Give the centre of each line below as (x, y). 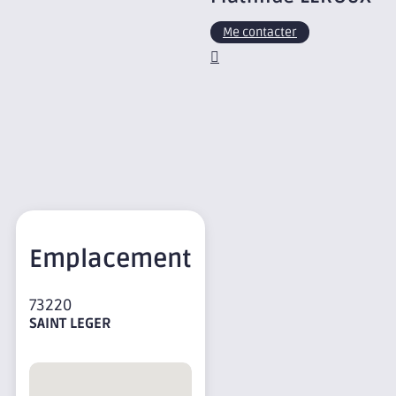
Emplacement (110, 259)
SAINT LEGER (70, 323)
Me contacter (260, 33)
